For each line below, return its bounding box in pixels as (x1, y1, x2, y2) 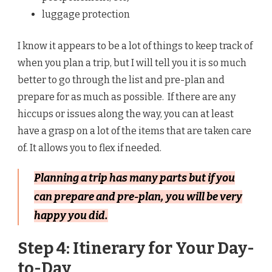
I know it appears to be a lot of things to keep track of (18, 39, 253, 52)
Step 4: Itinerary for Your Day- (18, 238, 254, 258)
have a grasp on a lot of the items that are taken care (18, 124, 251, 137)
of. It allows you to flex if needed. (18, 141, 161, 154)
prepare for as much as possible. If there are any (18, 90, 236, 103)
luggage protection (42, 8, 130, 20)
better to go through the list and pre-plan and (18, 73, 225, 86)
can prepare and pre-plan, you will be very (34, 189, 242, 203)
